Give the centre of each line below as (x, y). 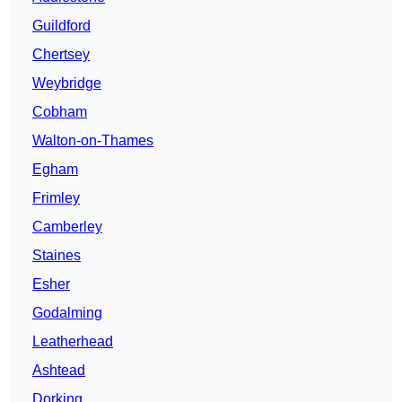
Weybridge (67, 83)
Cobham (60, 112)
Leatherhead (73, 342)
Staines (57, 256)
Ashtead (59, 371)
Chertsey (61, 55)
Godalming (67, 313)
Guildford (61, 26)
